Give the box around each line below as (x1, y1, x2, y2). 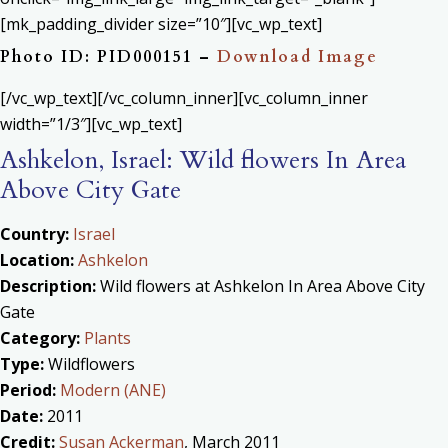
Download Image (217, 46, 378, 68)
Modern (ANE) (60, 379, 166, 401)
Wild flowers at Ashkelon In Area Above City (96, 275, 425, 297)
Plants (84, 327, 131, 349)
